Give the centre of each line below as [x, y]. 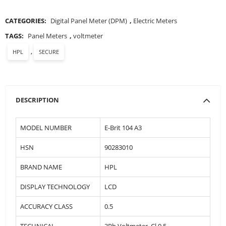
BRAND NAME [41, 167]
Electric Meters [155, 20]
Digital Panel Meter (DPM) [89, 20]
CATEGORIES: [26, 20]
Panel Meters [47, 36]
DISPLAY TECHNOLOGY [55, 186]
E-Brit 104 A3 [123, 127]
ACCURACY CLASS [46, 206]
